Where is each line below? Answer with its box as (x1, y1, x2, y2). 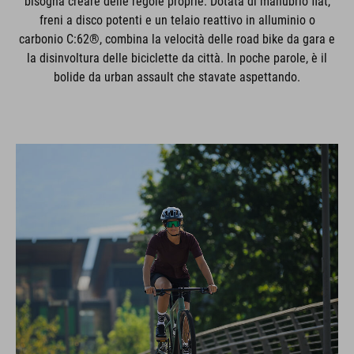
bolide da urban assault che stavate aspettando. (54, 70, 300, 85)
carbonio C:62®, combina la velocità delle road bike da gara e (19, 32, 335, 47)
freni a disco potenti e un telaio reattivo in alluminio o (39, 13, 315, 28)
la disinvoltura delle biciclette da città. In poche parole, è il (27, 51, 327, 66)
